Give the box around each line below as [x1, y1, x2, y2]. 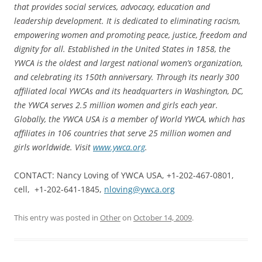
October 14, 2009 [133, 212, 192, 223]
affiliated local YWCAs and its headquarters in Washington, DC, [14, 85, 243, 96]
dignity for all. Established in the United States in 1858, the [14, 43, 230, 54]
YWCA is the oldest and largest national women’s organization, [14, 57, 243, 68]
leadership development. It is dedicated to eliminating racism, [14, 15, 240, 26]
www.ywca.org [93, 141, 145, 153]
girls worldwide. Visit [14, 141, 93, 153]
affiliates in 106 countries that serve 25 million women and [14, 127, 231, 139]
